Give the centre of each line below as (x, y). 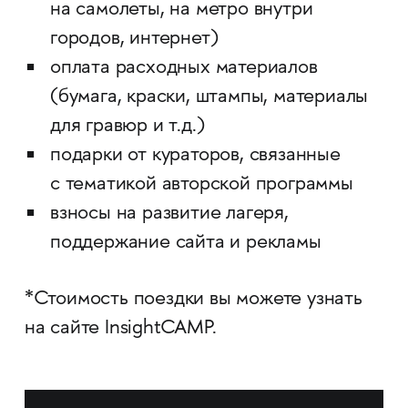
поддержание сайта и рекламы (185, 244)
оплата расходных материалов (184, 69)
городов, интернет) (134, 40)
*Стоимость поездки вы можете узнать (193, 300)
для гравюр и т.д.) (127, 127)
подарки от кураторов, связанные (195, 156)
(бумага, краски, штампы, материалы (209, 98)
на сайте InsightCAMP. (120, 329)
